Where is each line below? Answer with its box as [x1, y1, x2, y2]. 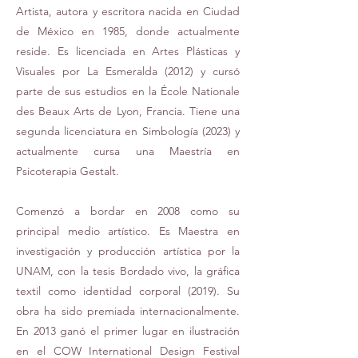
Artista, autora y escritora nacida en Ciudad [16, 4, 240, 18]
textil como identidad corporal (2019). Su [16, 284, 240, 298]
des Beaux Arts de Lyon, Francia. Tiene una [16, 104, 240, 118]
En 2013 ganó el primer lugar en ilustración [16, 324, 240, 338]
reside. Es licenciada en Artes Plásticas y [16, 44, 240, 58]
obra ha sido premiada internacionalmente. [16, 304, 240, 318]
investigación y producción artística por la [16, 244, 240, 258]
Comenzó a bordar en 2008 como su [16, 204, 240, 218]
